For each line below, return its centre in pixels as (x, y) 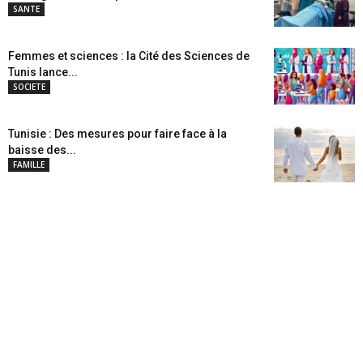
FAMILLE (29, 164)
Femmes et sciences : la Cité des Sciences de (129, 56)
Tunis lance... (43, 72)
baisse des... (42, 150)
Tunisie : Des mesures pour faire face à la (117, 134)
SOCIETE (29, 87)
